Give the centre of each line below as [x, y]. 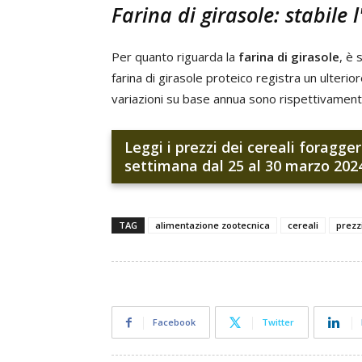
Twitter [278, 322]
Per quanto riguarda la [175, 57]
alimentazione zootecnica [213, 225]
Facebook [174, 322]
